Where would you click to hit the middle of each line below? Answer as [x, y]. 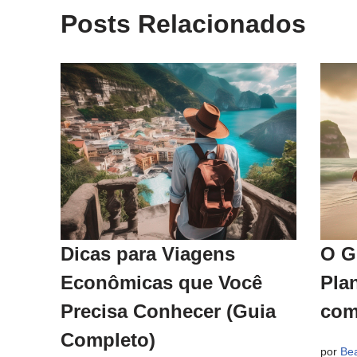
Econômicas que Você [161, 282]
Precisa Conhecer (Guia [168, 311]
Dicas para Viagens [148, 253]
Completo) [108, 339]
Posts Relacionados [183, 24]
